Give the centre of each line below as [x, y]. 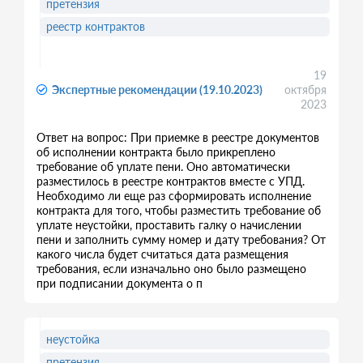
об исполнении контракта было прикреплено [156, 152]
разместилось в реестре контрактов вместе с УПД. [171, 181]
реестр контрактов [96, 26]
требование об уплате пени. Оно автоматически [163, 167]
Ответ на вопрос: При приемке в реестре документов [178, 137]
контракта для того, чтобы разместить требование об [179, 210]
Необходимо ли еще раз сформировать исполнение [174, 196]
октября [306, 90]
